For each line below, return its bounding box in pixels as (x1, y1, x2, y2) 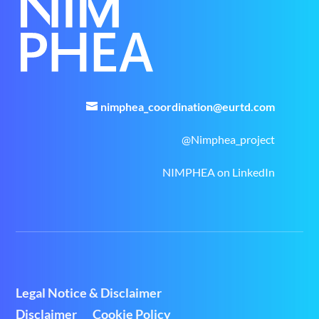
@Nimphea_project (181, 132, 275, 146)
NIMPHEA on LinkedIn (162, 164, 275, 179)
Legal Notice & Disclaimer (16, 284, 162, 300)
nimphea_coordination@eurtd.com (100, 99, 275, 113)
